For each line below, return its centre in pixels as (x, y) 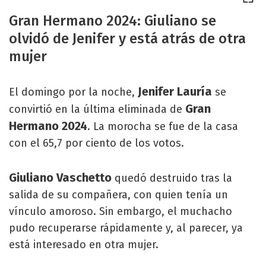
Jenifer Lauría (176, 91)
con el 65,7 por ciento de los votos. (96, 143)
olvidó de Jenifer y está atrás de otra (127, 39)
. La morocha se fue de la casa (163, 126)
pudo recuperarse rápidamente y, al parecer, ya (126, 228)
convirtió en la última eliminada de (97, 109)
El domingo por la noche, (73, 92)
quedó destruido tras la (173, 178)
